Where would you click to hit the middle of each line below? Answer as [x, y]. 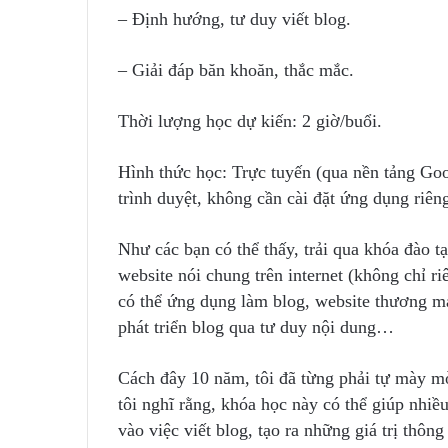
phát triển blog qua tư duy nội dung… [256, 327]
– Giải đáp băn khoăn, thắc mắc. [236, 70]
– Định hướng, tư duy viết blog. [234, 19]
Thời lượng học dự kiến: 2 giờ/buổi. [250, 121]
